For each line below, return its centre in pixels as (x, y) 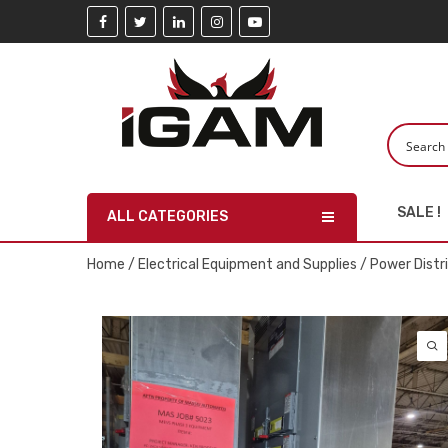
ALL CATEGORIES (167, 216)
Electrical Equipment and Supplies (247, 264)
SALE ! (419, 212)
